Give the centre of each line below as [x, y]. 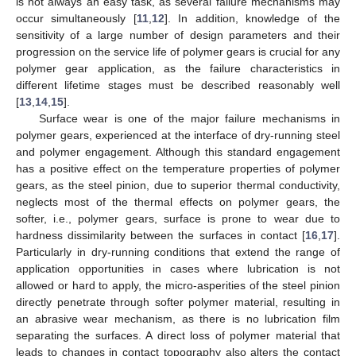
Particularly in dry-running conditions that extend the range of [178, 252]
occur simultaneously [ [76, 18]
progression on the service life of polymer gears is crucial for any [178, 51]
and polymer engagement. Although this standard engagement [178, 151]
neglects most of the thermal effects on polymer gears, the [178, 201]
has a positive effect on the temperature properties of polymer [178, 168]
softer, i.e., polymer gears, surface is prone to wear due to [178, 218]
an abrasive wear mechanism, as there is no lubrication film [178, 318]
